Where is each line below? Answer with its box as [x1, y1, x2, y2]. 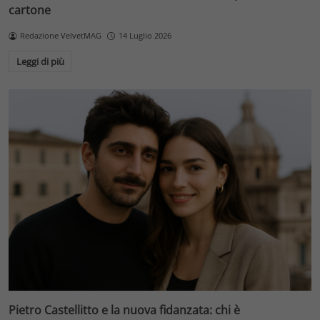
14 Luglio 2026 [118, 30, 171, 41]
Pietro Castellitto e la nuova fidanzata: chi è [9, 302, 240, 319]
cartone [9, 2, 51, 19]
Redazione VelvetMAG [19, 30, 101, 41]
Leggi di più [16, 54, 64, 68]
